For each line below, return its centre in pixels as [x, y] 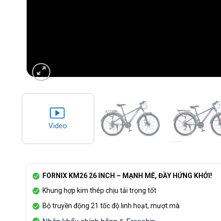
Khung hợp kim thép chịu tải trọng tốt [99, 191]
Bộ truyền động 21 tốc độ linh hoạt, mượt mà [111, 205]
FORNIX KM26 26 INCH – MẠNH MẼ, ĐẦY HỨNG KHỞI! [127, 175]
